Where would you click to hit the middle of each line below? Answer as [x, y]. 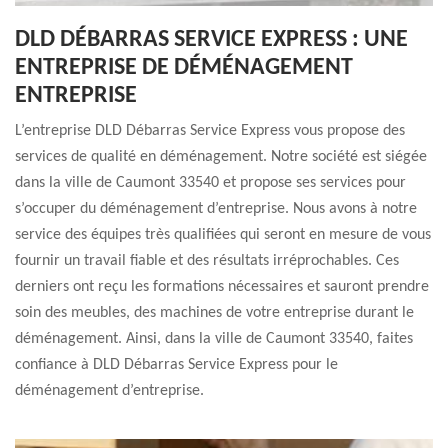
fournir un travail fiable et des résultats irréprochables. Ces [207, 261]
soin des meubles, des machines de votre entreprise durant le [214, 313]
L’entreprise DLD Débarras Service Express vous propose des [210, 131]
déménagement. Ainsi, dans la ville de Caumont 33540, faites [214, 339]
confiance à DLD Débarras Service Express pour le [176, 365]
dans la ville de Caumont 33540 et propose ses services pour [210, 183]
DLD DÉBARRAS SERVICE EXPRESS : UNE [211, 40]
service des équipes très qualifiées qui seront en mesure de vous [223, 235]
